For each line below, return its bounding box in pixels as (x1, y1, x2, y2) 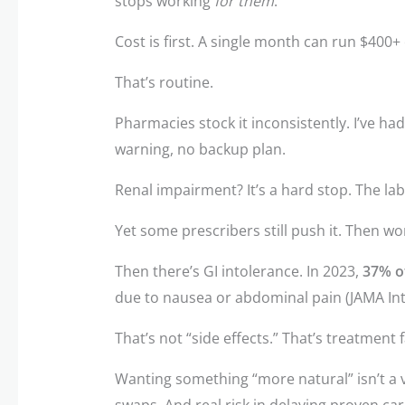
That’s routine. (114, 71, 213, 92)
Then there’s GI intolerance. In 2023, (114, 260, 363, 281)
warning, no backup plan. (114, 138, 286, 159)
